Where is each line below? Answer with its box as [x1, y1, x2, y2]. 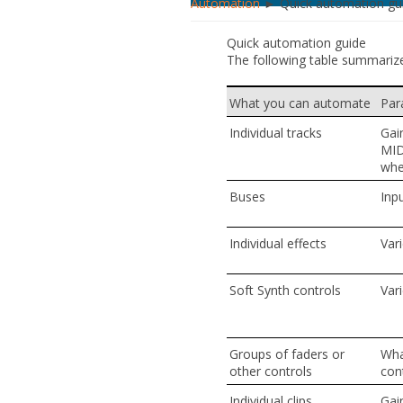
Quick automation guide [227, 33, 366, 51]
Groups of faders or [228, 345, 345, 363]
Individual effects [228, 234, 327, 252]
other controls [228, 362, 312, 380]
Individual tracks [228, 123, 322, 141]
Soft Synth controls [228, 281, 341, 299]
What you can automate [228, 94, 371, 112]
